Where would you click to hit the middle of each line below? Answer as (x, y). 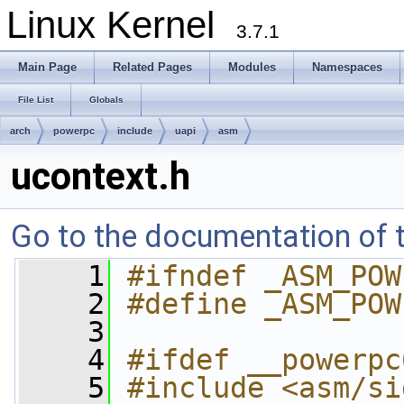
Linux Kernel (121, 25)
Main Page (47, 67)
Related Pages (152, 67)
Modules (252, 67)
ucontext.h (101, 176)
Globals (106, 100)
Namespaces (347, 67)
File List (36, 100)
